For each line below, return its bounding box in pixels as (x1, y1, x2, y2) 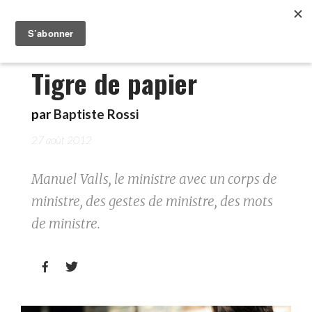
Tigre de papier (31, 63, 197, 102)
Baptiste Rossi (54, 107, 139, 122)
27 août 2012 (31, 134, 92, 146)
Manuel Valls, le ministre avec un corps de (31, 171, 277, 187)
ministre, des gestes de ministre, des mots (31, 193, 273, 210)
